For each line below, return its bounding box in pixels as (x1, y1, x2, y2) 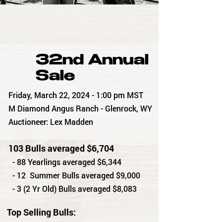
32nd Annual (36, 54, 149, 68)
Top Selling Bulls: (7, 206, 76, 218)
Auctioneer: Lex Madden (8, 116, 93, 127)
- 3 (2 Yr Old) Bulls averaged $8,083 (8, 183, 137, 194)
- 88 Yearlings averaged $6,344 (8, 157, 121, 167)
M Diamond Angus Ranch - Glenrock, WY (8, 103, 152, 113)
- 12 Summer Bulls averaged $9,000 (8, 170, 140, 180)
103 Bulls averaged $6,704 (8, 142, 114, 154)
